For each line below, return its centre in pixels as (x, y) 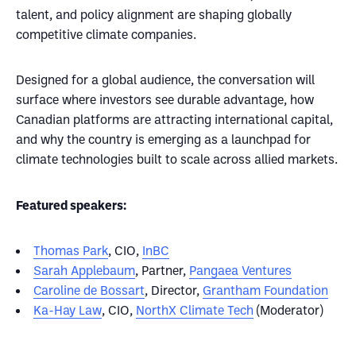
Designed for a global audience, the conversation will (165, 79)
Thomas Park (71, 250)
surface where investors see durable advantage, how (165, 99)
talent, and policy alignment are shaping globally (154, 14)
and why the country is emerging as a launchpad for (163, 139)
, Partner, (162, 270)
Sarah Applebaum (84, 270)
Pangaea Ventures (240, 270)
